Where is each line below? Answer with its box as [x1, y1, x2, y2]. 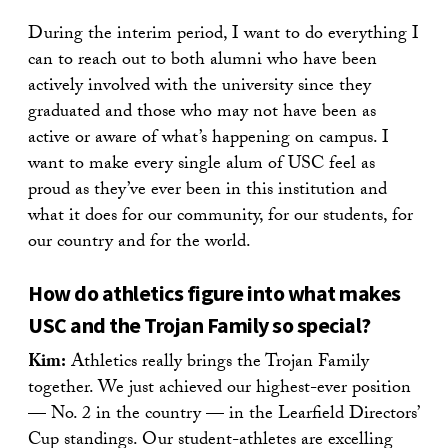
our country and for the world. [28, 227, 251, 259]
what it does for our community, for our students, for [28, 201, 413, 233]
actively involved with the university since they [28, 71, 371, 103]
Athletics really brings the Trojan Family [66, 347, 369, 379]
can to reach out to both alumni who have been [28, 45, 377, 77]
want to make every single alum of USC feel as [28, 149, 375, 181]
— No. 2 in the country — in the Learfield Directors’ [28, 399, 418, 431]
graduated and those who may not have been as [28, 97, 376, 129]
